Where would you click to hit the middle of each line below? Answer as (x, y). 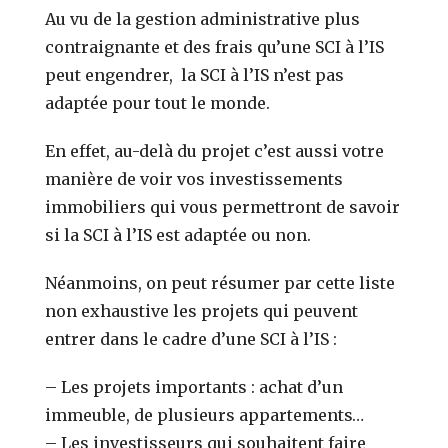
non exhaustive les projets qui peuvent (202, 310)
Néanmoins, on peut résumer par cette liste (220, 282)
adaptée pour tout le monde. (158, 102)
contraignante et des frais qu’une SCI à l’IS (215, 46)
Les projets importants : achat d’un (200, 386)
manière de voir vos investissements (194, 178)
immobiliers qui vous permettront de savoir (223, 206)
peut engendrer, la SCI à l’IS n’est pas (195, 74)
